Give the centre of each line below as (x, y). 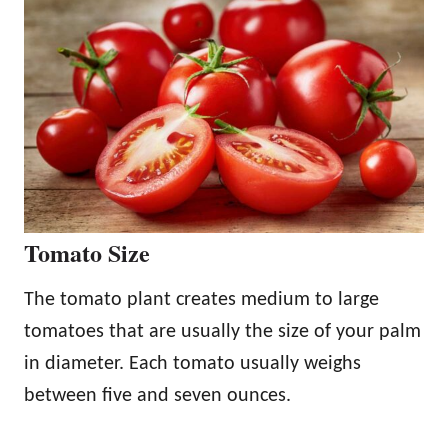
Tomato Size (87, 253)
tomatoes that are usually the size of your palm (222, 332)
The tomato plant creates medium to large (201, 300)
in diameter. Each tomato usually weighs (192, 364)
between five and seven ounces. (157, 396)
